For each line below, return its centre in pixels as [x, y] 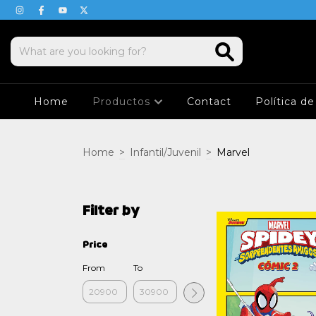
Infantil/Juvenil [165, 152]
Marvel [233, 152]
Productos [123, 102]
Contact [209, 102]
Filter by [111, 211]
